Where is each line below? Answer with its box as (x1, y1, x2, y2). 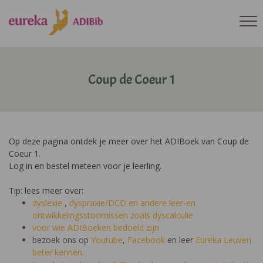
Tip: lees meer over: (9, 185, 86, 196)
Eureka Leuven (195, 234, 251, 245)
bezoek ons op (32, 234, 91, 245)
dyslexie (32, 197, 65, 208)
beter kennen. (32, 247, 84, 258)
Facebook (127, 234, 165, 245)
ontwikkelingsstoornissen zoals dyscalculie (32, 210, 193, 221)
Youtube (91, 234, 123, 245)
